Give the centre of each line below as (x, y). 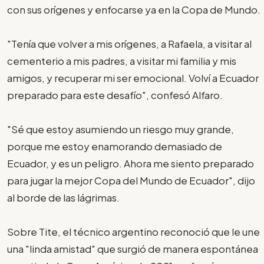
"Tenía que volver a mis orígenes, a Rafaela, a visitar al (129, 43)
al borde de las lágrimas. (63, 197)
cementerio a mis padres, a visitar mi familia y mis (122, 60)
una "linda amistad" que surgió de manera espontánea (133, 248)
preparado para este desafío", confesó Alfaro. (115, 95)
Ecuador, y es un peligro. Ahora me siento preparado (131, 163)
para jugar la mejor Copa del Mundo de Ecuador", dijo (131, 180)
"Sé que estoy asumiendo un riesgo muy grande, (121, 129)
